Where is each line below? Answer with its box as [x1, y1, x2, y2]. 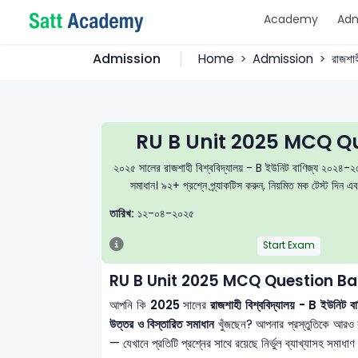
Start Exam [262, 239, 315, 252]
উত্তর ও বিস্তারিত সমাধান [109, 315, 215, 332]
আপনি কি [109, 296, 150, 313]
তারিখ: [109, 205, 134, 221]
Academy [263, 11, 318, 27]
